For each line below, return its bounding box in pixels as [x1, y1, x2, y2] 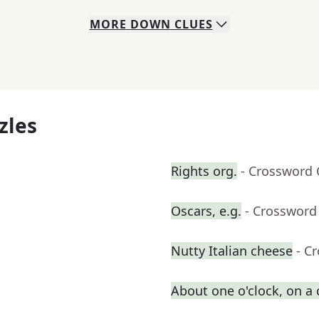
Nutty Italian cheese [171, 242, 293, 260]
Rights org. [171, 162, 237, 180]
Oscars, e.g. [171, 202, 241, 220]
